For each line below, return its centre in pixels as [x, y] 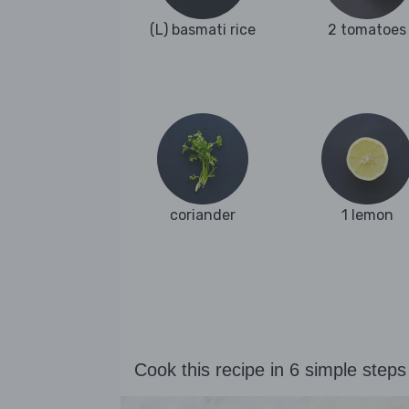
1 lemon [367, 215]
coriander [203, 215]
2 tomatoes [367, 30]
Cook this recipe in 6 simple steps [270, 370]
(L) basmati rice [203, 30]
